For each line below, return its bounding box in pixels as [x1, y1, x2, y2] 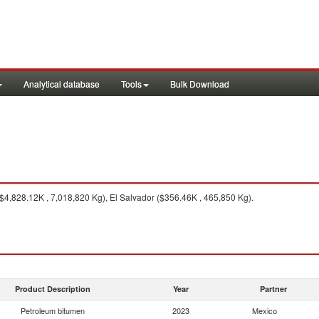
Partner [260, 283, 287, 294]
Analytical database [23, 78, 100, 90]
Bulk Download [170, 78, 229, 90]
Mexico [252, 305, 277, 316]
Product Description [15, 283, 90, 294]
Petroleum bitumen [21, 305, 85, 316]
